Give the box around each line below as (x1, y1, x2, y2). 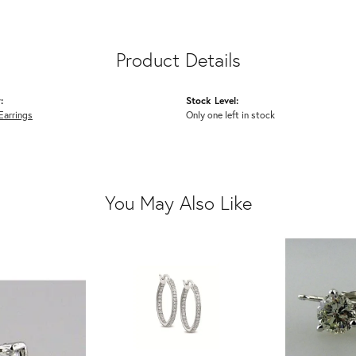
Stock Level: (186, 93, 238, 106)
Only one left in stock (186, 107, 275, 121)
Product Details (115, 46, 241, 72)
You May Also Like (104, 189, 252, 215)
